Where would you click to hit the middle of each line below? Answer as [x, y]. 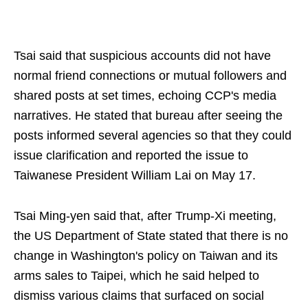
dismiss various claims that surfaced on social [139, 296]
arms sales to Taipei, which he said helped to [136, 276]
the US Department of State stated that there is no [151, 236]
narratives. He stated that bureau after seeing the [148, 115]
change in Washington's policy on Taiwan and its [146, 256]
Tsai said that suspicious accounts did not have [142, 56]
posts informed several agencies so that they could [153, 135]
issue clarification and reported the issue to [131, 155]
